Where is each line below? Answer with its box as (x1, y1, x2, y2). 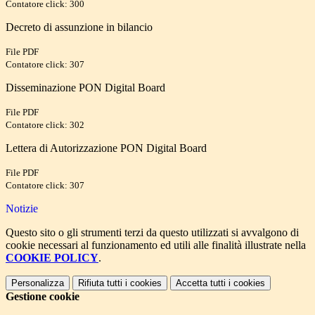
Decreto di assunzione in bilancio (6, 21, 153, 34)
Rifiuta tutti (78, 278, 122, 289)
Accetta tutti (176, 278, 226, 289)
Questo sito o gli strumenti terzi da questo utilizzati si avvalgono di (6, 226, 299, 239)
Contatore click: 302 (6, 120, 84, 131)
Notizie (6, 202, 38, 215)
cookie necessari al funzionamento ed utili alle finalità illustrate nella (6, 239, 306, 252)
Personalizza (11, 278, 64, 289)
